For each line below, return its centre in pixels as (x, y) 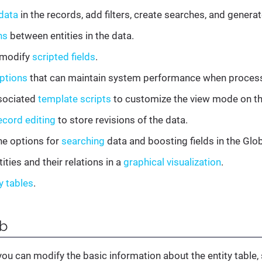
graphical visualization (172, 162)
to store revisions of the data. (122, 120)
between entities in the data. (71, 36)
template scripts (75, 99)
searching (83, 141)
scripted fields (64, 57)
